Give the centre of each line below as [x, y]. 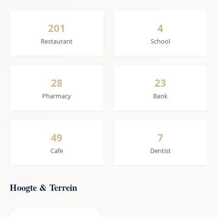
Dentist [160, 151]
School [160, 41]
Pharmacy [57, 96]
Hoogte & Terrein [43, 187]
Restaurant [57, 41]
